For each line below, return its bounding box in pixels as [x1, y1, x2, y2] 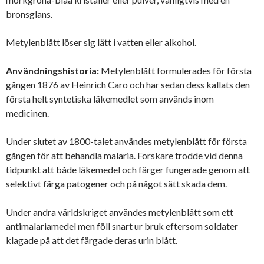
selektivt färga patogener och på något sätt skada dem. [6, 177, 227, 189]
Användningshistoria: [6, 64, 99, 76]
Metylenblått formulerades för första [99, 64, 252, 76]
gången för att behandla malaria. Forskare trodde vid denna [6, 149, 243, 161]
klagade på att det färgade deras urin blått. [6, 234, 177, 246]
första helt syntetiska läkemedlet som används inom [6, 93, 214, 104]
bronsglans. [6, 8, 52, 19]
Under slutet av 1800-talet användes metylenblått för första [6, 135, 247, 147]
